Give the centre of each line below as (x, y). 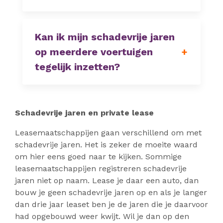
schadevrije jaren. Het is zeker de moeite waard (106, 145)
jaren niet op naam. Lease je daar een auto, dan (107, 181)
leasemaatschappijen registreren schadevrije (101, 169)
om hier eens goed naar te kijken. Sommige (98, 157)
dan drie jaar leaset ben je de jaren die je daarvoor (111, 205)
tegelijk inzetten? (77, 67)
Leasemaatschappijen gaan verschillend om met (108, 133)
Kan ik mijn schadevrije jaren (105, 37)
